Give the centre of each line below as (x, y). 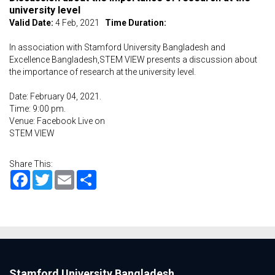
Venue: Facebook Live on (57, 121)
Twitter (65, 175)
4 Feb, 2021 (79, 23)
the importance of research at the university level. (103, 72)
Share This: (31, 164)
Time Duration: (136, 23)
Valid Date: (31, 23)
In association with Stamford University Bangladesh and (117, 47)
